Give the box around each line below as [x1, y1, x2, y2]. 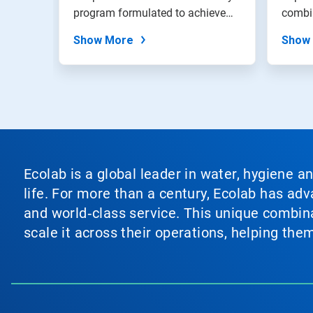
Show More [73, 34, 133, 47]
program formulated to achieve [73, 6, 226, 20]
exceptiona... [73, 23, 136, 36]
